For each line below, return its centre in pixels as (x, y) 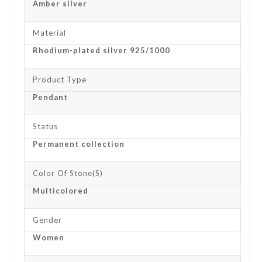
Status (45, 126)
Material (49, 32)
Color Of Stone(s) (68, 173)
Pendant (50, 97)
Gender (47, 220)
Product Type (60, 79)
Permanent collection (79, 144)
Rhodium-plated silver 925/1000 (101, 50)
